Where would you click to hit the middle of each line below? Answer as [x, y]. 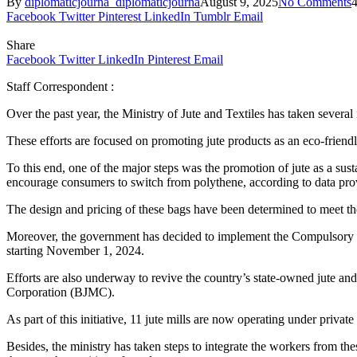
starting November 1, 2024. [75, 250]
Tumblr [212, 16]
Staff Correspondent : [60, 86]
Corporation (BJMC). [61, 292]
